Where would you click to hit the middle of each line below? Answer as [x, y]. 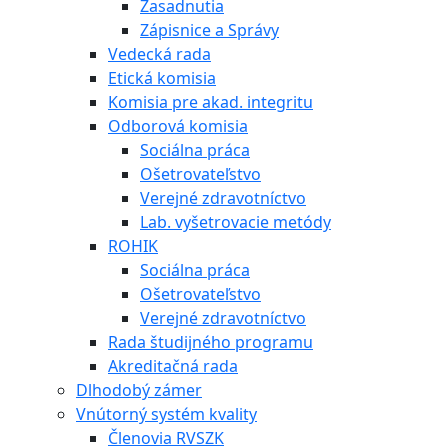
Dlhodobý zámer [139, 389]
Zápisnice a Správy [209, 29]
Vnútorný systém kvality [166, 413]
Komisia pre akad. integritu [210, 101]
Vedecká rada [159, 53]
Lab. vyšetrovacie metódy [235, 221]
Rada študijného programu [210, 341]
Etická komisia [162, 77]
